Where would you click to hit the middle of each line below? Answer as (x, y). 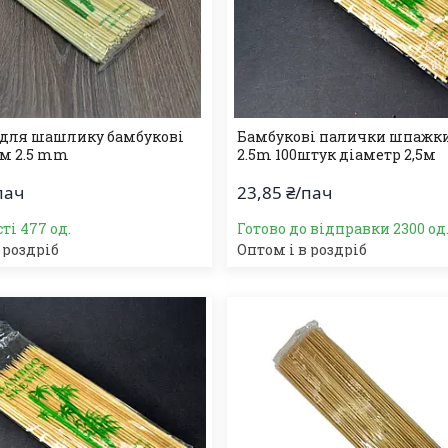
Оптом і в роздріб (302, 249)
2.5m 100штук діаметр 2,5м (337, 154)
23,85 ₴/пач (285, 192)
